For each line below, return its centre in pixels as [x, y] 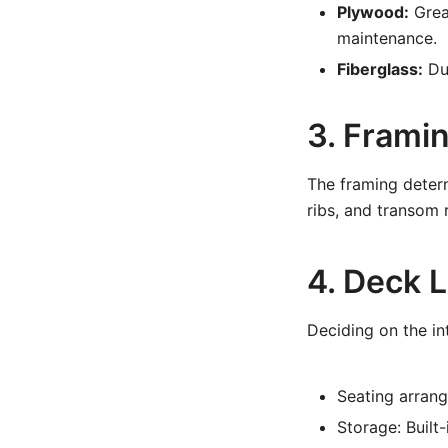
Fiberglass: [380, 69]
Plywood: [373, 12]
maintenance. [387, 38]
